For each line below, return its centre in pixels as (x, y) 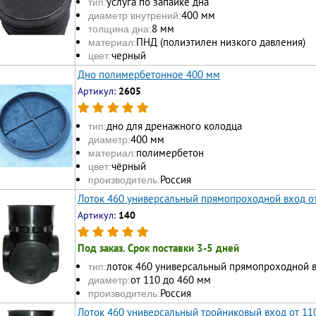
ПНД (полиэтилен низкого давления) (221, 42)
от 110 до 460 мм (171, 280)
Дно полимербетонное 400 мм (149, 74)
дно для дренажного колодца (174, 126)
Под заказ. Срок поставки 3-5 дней (158, 248)
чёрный (129, 166)
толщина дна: (120, 29)
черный (129, 56)
